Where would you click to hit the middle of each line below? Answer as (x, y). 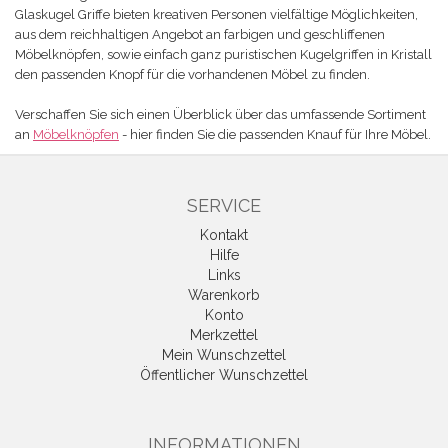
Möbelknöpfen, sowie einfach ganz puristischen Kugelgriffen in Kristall (223, 54)
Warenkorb (224, 295)
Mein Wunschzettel (224, 355)
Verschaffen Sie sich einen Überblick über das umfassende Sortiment (220, 114)
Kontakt (224, 235)
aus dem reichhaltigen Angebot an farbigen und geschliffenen (200, 34)
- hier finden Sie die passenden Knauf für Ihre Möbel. (275, 134)
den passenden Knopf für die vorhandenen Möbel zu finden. (192, 74)
